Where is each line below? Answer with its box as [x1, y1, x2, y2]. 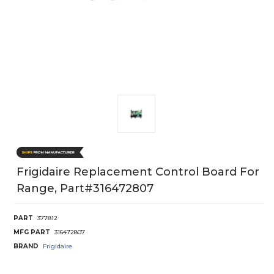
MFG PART [13, 228, 50, 236]
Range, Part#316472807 [17, 181, 154, 195]
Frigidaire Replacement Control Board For [17, 165, 259, 179]
